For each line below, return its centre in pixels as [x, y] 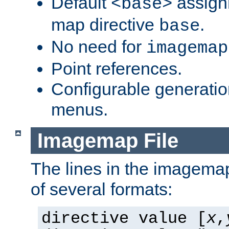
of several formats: [101, 189]
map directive [105, 24]
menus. [79, 109]
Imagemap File [108, 140]
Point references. [117, 68]
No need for [99, 46]
